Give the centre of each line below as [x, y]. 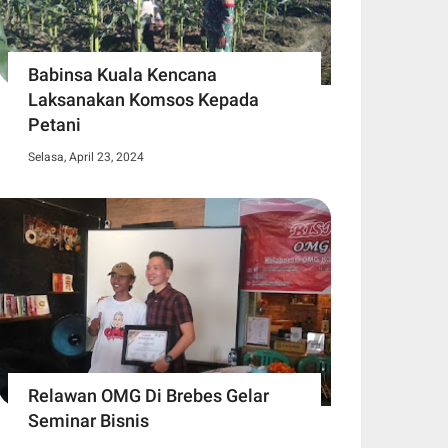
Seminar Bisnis [88, 421]
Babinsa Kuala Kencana [122, 75]
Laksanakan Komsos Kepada [143, 100]
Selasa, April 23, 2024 [86, 157]
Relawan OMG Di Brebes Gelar [148, 396]
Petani [54, 125]
